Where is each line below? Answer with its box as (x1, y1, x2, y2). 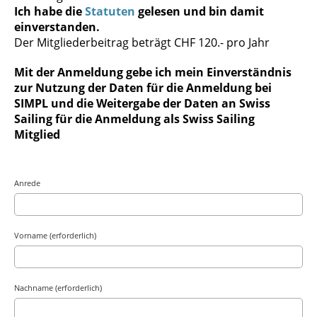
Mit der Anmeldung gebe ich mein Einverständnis (14, 64, 292, 81)
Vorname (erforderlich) (14, 230, 96, 241)
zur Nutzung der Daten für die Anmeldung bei (14, 80, 272, 96)
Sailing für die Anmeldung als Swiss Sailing (14, 111, 255, 127)
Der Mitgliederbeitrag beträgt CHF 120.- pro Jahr (14, 35, 270, 51)
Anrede (14, 178, 40, 189)
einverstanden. (14, 19, 100, 35)
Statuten (85, 4, 135, 20)
